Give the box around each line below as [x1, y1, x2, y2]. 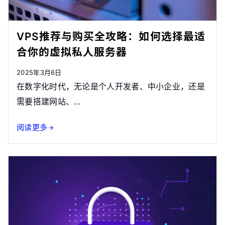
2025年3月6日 [17, 68, 62, 76]
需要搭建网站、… [17, 96, 81, 106]
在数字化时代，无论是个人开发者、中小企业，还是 [17, 81, 205, 91]
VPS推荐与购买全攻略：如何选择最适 [17, 30, 205, 43]
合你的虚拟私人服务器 [17, 45, 128, 58]
